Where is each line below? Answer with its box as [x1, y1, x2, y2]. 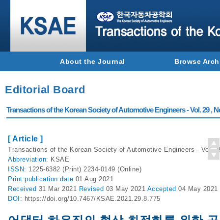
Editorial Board [5, 83, 85, 96]
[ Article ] [8, 135, 43, 143]
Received [8, 185, 39, 192]
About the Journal [60, 57, 125, 65]
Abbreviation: [8, 156, 51, 163]
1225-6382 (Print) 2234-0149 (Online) [28, 165, 141, 173]
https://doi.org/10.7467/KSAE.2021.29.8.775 [24, 195, 161, 202]
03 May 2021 [106, 185, 147, 192]
